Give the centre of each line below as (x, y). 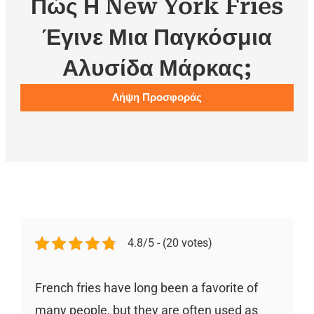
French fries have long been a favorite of (146, 288)
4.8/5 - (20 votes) (170, 243)
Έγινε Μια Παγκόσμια (157, 37)
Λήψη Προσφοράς (157, 97)
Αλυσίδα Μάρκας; (157, 68)
